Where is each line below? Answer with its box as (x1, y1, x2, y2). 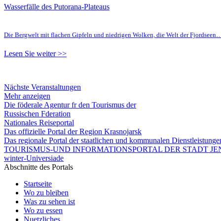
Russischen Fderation (4, 109, 71, 118)
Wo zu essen (24, 206, 63, 215)
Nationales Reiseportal (4, 118, 74, 127)
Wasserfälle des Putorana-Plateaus (4, 2, 110, 11)
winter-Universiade (4, 153, 64, 162)
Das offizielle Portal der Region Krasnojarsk (4, 127, 142, 136)
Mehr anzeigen (4, 91, 50, 100)
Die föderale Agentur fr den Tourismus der (4, 100, 136, 109)
